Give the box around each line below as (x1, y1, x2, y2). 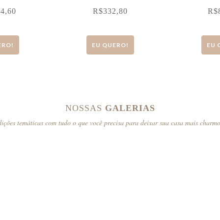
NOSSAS (65, 103, 105, 113)
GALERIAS (105, 103, 155, 113)
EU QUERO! (91, 41, 129, 49)
